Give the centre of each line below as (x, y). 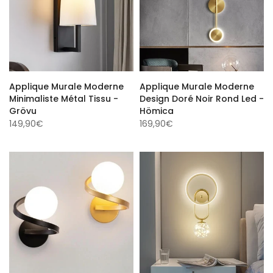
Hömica (157, 109)
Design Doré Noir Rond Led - (202, 97)
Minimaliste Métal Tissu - (64, 97)
